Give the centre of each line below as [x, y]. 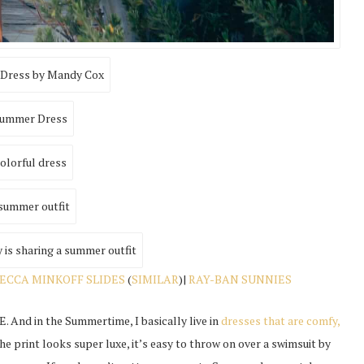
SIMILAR [156, 279]
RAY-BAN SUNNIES [240, 279]
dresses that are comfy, [280, 321]
